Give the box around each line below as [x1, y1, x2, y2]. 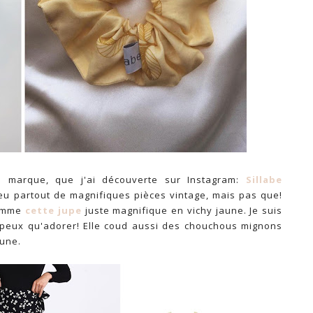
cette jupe [25, 204, 82, 217]
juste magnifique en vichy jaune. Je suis [81, 204, 283, 217]
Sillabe [246, 173, 282, 186]
